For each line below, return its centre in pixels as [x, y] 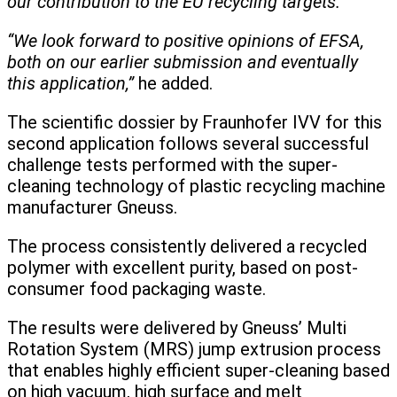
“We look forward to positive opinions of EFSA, [186, 41]
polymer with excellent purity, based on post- [183, 268]
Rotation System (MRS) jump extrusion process [194, 350]
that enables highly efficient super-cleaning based [198, 371]
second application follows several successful [188, 144]
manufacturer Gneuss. [92, 208]
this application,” [70, 84]
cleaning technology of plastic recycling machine [196, 187]
